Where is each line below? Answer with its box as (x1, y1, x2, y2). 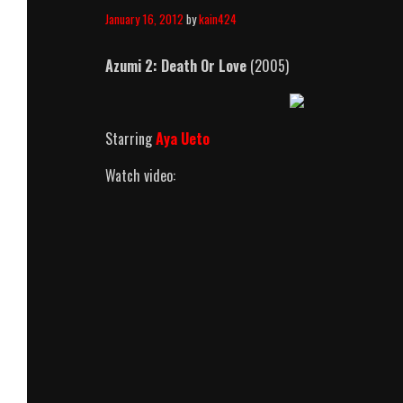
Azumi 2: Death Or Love (105, 54, 246, 76)
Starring (105, 128, 156, 150)
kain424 (199, 9, 237, 28)
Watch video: (105, 165, 175, 187)
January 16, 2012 (105, 9, 184, 28)
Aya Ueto (156, 128, 210, 150)
